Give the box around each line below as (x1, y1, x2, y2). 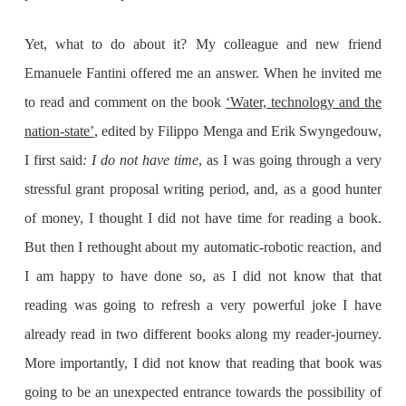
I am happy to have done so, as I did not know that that (24, 268, 382, 284)
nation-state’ (24, 123, 94, 139)
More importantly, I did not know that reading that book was (24, 355, 382, 371)
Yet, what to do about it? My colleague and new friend (24, 36, 382, 52)
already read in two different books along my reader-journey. (24, 326, 382, 342)
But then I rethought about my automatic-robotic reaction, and (24, 239, 382, 255)
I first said (24, 152, 82, 168)
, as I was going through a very (198, 152, 382, 168)
